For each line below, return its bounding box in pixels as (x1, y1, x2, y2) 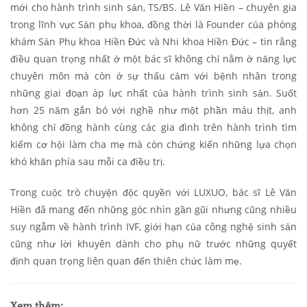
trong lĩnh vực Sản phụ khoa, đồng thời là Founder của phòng (10, 17, 297, 31)
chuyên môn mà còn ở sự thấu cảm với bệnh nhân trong (10, 69, 297, 82)
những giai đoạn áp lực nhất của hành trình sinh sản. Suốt (10, 86, 297, 99)
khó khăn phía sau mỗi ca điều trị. (10, 154, 168, 168)
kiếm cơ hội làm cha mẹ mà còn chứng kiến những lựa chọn (10, 137, 297, 151)
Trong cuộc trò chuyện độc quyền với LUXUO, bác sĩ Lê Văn (10, 185, 297, 199)
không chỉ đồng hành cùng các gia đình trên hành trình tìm (10, 120, 297, 134)
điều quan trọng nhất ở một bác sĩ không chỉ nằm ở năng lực (10, 51, 297, 65)
